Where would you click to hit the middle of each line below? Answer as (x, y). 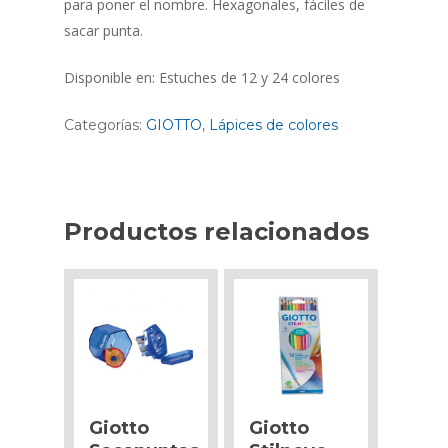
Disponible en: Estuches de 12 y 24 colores (202, 77)
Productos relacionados (216, 231)
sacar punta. (103, 30)
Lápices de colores (273, 124)
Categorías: (105, 124)
